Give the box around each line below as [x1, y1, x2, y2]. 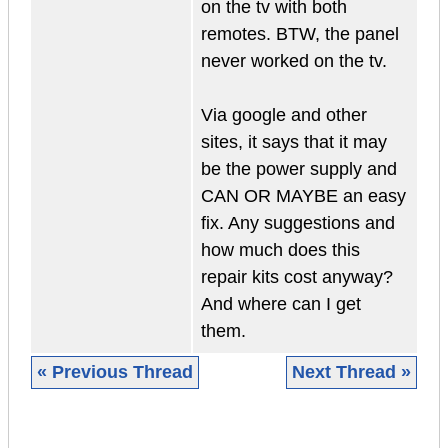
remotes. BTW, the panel [201, 24, 399, 45]
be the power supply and [201, 159, 397, 180]
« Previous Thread [37, 362, 193, 383]
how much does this [201, 240, 360, 261]
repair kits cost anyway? [201, 267, 393, 288]
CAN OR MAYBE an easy [201, 186, 406, 207]
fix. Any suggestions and [201, 213, 395, 234]
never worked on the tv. [201, 51, 387, 72]
